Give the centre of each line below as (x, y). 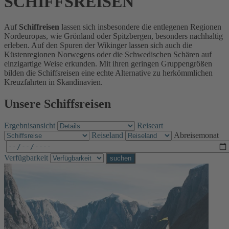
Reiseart (150, 125)
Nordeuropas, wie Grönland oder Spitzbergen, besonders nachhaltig (113, 36)
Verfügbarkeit (26, 157)
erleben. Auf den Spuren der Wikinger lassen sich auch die (98, 45)
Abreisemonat (196, 135)
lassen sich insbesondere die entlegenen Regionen (140, 27)
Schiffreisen (39, 27)
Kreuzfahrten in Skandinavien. (53, 82)
